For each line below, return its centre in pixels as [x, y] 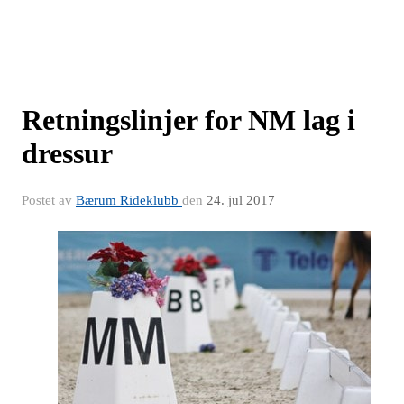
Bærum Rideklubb [129, 200]
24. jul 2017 [241, 200]
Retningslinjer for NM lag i [188, 120]
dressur [67, 153]
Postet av [49, 200]
